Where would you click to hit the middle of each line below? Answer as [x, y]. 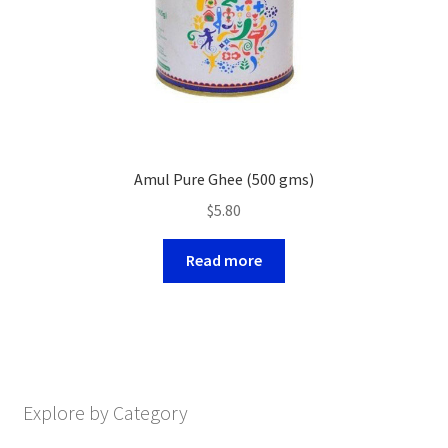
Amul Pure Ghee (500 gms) [224, 178]
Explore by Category [105, 412]
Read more [224, 260]
